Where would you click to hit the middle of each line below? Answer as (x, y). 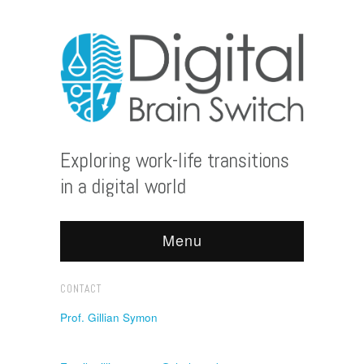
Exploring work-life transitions (175, 161)
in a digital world (123, 187)
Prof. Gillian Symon (109, 318)
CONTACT (81, 289)
